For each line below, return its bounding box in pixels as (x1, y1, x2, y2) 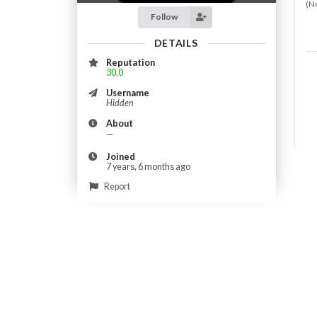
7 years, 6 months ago (105, 161, 190, 172)
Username (105, 87, 149, 98)
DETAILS (154, 36, 198, 49)
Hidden (105, 97, 134, 108)
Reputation (105, 57, 155, 68)
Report (102, 181, 130, 192)
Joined (105, 151, 135, 162)
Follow (151, 11, 178, 23)
